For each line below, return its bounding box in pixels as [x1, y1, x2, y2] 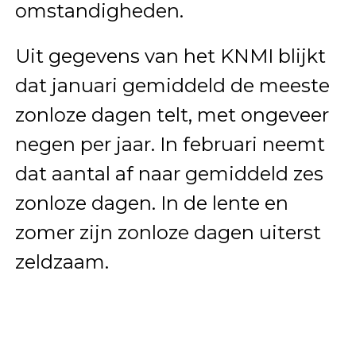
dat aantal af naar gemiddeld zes [14, 162, 323, 186]
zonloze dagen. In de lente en [14, 192, 288, 215]
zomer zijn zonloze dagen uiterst [14, 221, 321, 245]
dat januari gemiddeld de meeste [14, 74, 330, 98]
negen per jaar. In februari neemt [14, 133, 325, 157]
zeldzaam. [14, 250, 109, 274]
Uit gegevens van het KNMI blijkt [14, 44, 326, 68]
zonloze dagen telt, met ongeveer [14, 103, 329, 127]
